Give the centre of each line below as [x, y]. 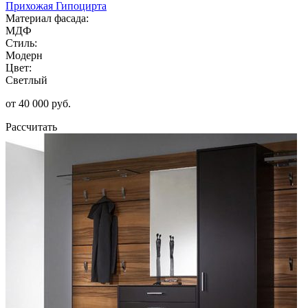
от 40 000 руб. [38, 103]
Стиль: [21, 43]
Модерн [24, 55]
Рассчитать [31, 126]
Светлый [26, 80]
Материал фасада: [47, 18]
